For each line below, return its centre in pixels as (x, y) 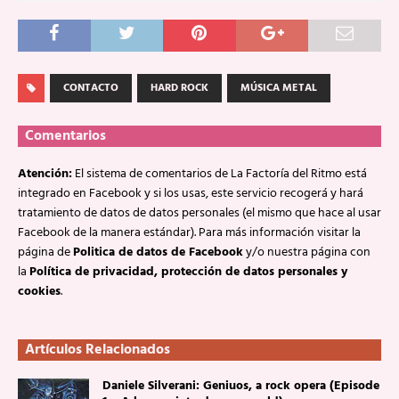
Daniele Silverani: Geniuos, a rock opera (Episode (241, 386)
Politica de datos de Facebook (158, 252)
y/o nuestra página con (307, 252)
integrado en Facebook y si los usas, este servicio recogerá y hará (191, 194)
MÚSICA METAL (279, 88)
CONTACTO (91, 88)
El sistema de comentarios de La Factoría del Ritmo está (220, 174)
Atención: (45, 174)
